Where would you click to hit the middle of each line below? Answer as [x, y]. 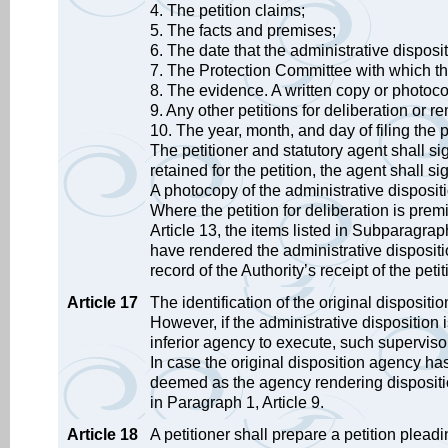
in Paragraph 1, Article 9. [237, 402]
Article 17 [102, 302]
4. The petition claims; [227, 10]
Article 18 [102, 434]
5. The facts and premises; [243, 30]
